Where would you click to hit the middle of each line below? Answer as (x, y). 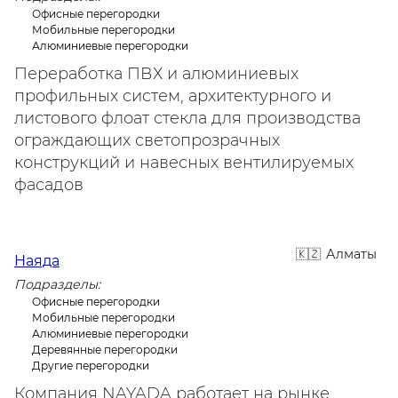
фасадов (49, 185)
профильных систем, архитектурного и (173, 96)
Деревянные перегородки (105, 350)
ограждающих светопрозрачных (147, 140)
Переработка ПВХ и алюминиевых (156, 74)
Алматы (351, 254)
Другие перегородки (91, 366)
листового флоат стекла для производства (187, 118)
